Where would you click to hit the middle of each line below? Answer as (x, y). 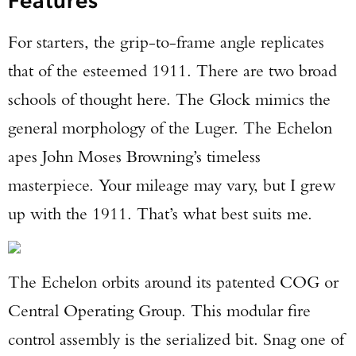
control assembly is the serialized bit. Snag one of (176, 339)
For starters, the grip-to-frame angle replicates (166, 42)
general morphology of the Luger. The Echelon (170, 128)
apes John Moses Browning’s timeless (134, 156)
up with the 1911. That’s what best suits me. (160, 213)
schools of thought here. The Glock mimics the (169, 99)
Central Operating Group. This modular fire (159, 310)
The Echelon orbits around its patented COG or (173, 282)
